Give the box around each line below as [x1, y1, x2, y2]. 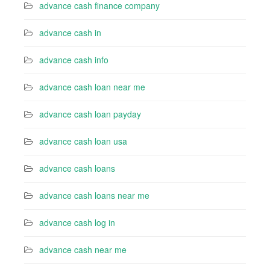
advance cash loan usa [39, 135, 127, 147]
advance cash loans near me [39, 189, 149, 201]
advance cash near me [39, 243, 127, 256]
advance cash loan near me [39, 81, 145, 93]
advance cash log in [39, 216, 115, 228]
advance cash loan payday [39, 108, 141, 120]
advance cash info [39, 54, 108, 66]
